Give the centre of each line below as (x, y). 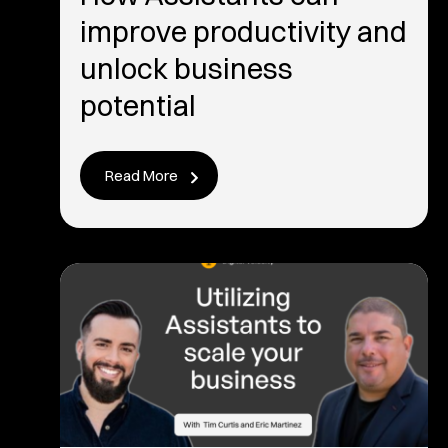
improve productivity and (243, 31)
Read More (141, 175)
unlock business (186, 68)
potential (138, 105)
